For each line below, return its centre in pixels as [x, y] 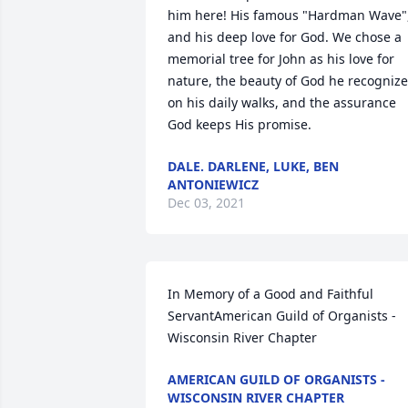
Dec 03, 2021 [206, 203]
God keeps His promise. [240, 124]
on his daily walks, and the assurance [282, 102]
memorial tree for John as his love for [281, 59]
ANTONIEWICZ [213, 184]
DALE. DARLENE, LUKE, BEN [253, 166]
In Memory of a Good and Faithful [270, 294]
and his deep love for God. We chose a [285, 37]
